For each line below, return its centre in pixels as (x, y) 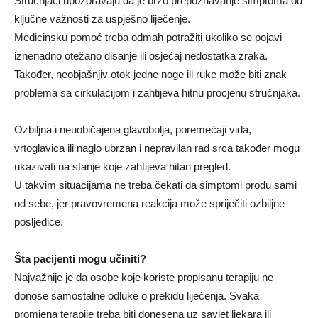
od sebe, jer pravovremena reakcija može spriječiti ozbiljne (149, 204)
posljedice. (39, 222)
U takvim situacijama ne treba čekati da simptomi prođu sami (155, 185)
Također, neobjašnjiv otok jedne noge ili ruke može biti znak (150, 75)
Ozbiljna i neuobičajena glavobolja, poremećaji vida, (133, 130)
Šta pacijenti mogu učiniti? (80, 259)
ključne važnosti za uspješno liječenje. (102, 19)
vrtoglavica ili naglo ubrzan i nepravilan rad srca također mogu (157, 148)
